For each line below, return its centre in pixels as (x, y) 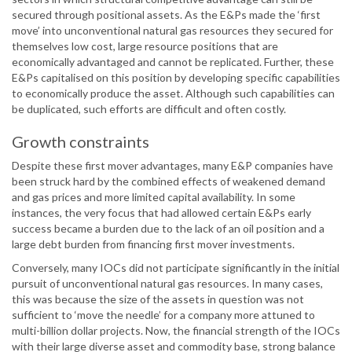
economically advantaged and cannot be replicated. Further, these (173, 62)
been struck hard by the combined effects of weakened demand (169, 181)
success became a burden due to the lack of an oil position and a (168, 229)
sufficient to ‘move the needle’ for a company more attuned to (163, 315)
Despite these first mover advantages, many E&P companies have (172, 166)
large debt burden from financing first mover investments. (153, 244)
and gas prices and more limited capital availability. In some (154, 197)
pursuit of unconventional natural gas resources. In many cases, (167, 284)
